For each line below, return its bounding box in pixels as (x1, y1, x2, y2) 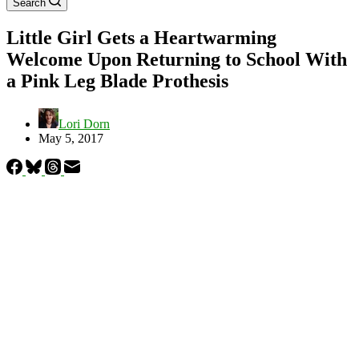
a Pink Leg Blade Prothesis (6, 70, 228, 91)
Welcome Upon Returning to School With (6, 48, 347, 70)
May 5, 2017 (38, 131, 103, 145)
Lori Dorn (58, 116, 110, 131)
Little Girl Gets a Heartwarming (6, 26, 276, 48)
